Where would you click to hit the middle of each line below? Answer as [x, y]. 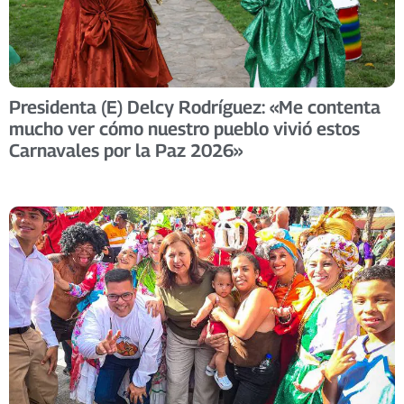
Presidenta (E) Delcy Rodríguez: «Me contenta [195, 108]
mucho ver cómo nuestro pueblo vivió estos [184, 129]
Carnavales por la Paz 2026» [126, 151]
